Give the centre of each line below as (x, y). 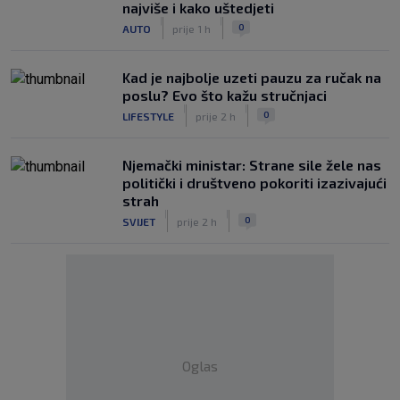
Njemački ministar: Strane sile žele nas (252, 165)
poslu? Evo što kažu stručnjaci (225, 95)
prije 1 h (192, 28)
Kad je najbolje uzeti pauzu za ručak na (252, 77)
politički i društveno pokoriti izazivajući (254, 183)
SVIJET (139, 221)
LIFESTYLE (148, 116)
